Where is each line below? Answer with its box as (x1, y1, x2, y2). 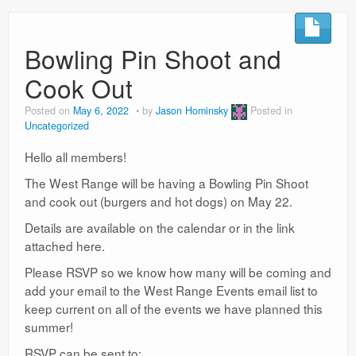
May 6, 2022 (73, 103, 129, 118)
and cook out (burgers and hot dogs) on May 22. (25, 192, 292, 210)
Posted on (25, 103, 73, 118)
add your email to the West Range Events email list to (25, 281, 318, 299)
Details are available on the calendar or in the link (25, 218, 295, 236)
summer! (25, 317, 73, 335)
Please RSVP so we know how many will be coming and (25, 262, 331, 281)
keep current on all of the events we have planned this (25, 299, 323, 317)
